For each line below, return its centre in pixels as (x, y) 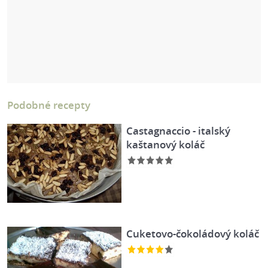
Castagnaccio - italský (179, 131)
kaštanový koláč (166, 144)
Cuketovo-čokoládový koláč (193, 234)
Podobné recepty (49, 105)
